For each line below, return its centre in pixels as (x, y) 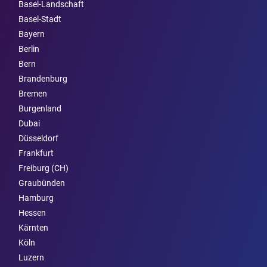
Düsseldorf (38, 138)
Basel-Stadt (40, 19)
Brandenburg (43, 78)
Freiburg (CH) (44, 168)
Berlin (29, 49)
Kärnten (33, 227)
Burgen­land (40, 108)
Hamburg (36, 198)
